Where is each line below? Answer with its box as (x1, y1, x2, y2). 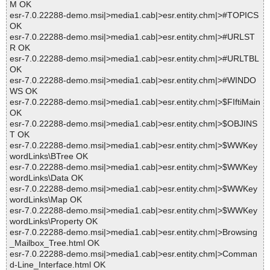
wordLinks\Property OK (10, 216, 98, 227)
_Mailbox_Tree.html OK (10, 238, 99, 248)
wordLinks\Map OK (10, 195, 82, 205)
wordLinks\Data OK (10, 173, 83, 183)
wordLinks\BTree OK (10, 151, 88, 162)
